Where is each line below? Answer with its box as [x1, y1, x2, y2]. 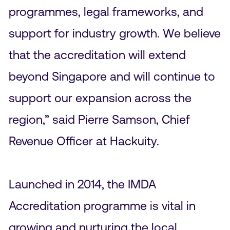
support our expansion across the [8, 90, 191, 105]
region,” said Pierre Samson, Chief [8, 112, 190, 126]
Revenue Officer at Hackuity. [8, 133, 162, 148]
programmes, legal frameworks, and [8, 4, 203, 18]
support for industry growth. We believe [8, 26, 221, 40]
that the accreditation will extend [8, 47, 186, 62]
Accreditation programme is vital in [8, 198, 196, 213]
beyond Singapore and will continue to [8, 69, 215, 83]
